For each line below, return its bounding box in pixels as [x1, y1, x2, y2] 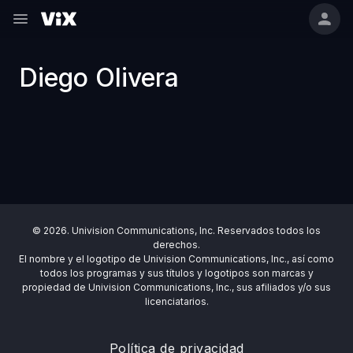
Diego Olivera [19, 62, 179, 93]
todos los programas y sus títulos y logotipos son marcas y [39, 267, 314, 279]
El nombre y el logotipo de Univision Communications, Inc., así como [19, 253, 334, 265]
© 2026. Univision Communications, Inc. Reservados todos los [32, 225, 321, 236]
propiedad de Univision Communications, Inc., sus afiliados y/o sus [22, 281, 331, 293]
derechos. [153, 239, 200, 251]
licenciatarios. [144, 295, 209, 307]
